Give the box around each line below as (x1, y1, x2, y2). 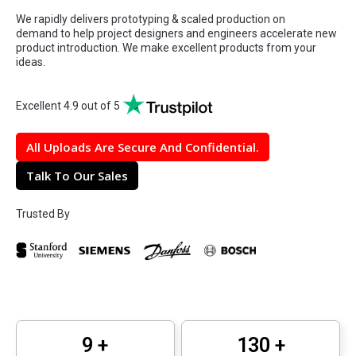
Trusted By (16, 207, 70, 221)
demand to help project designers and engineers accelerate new (16, 27, 337, 41)
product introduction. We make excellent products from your (16, 41, 316, 55)
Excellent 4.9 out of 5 (16, 99, 122, 112)
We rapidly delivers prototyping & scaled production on (16, 13, 285, 26)
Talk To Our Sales (26, 168, 128, 184)
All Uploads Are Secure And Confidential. (26, 139, 259, 156)
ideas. (16, 56, 45, 69)
